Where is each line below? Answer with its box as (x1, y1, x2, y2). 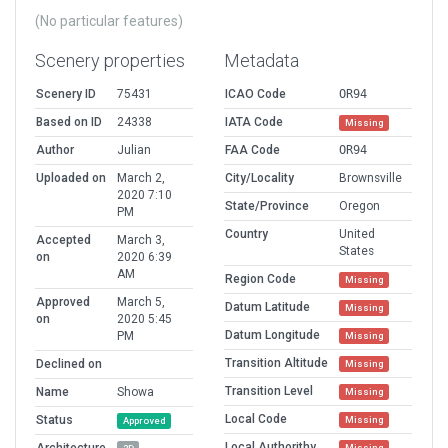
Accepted (36, 233, 91, 248)
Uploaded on (36, 171, 106, 186)
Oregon (339, 199, 380, 214)
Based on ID (36, 115, 102, 130)
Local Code (225, 412, 287, 427)
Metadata (224, 50, 299, 72)
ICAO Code (225, 87, 286, 102)
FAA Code (225, 143, 280, 158)
